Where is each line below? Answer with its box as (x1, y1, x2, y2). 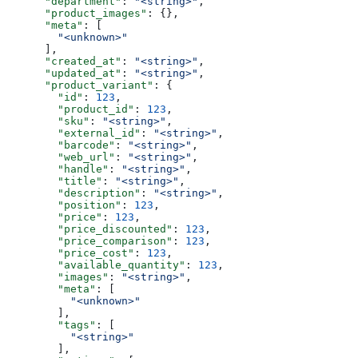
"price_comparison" (6, 235, 173, 248)
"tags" (6, 319, 96, 332)
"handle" (6, 163, 109, 176)
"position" (6, 199, 121, 212)
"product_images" (6, 7, 147, 20)
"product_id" (6, 103, 134, 116)
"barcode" (6, 139, 115, 152)
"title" (6, 175, 102, 188)
